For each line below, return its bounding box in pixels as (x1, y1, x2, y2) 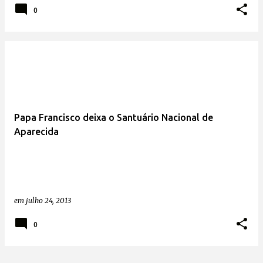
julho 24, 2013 (26, 196, 71, 205)
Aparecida (14, 126, 59, 137)
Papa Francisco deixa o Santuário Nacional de (14, 112, 213, 123)
